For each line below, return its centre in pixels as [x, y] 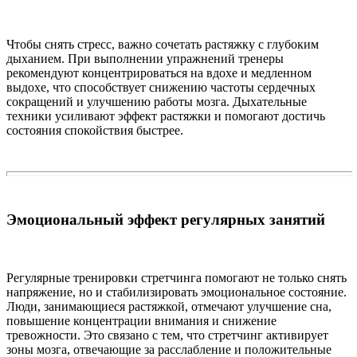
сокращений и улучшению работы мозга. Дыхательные [157, 101]
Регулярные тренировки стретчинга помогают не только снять [177, 278]
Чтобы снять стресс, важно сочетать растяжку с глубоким [163, 44]
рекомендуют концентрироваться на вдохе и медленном [159, 73]
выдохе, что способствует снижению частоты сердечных [161, 87]
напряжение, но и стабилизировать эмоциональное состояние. [177, 292]
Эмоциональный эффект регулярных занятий [166, 220]
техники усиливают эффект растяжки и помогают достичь [166, 116]
